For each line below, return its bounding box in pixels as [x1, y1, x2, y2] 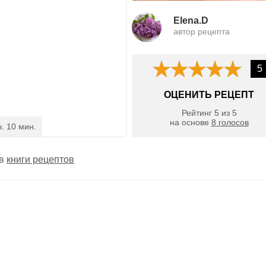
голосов [216, 118, 249, 128]
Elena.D [173, 15, 208, 26]
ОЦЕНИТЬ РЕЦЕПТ [164, 89, 254, 100]
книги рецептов [7, 154, 74, 164]
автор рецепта [173, 26, 230, 36]
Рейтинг [181, 108, 214, 118]
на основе [169, 118, 211, 128]
